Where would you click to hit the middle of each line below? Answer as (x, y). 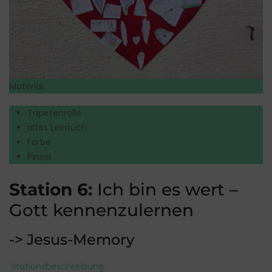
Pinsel (39, 156)
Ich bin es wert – (165, 189)
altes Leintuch (57, 127)
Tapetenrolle (54, 113)
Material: (27, 86)
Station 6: (51, 189)
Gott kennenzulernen (101, 210)
